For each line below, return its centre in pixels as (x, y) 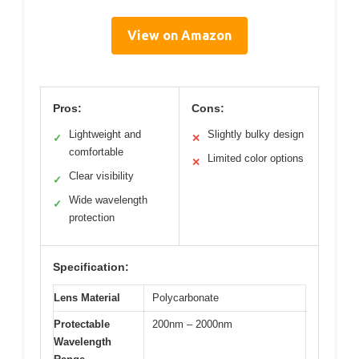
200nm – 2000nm (192, 325)
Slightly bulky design (256, 135)
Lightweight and (105, 135)
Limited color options (256, 159)
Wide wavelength (108, 200)
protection (92, 218)
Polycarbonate (186, 298)
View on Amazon (179, 36)
